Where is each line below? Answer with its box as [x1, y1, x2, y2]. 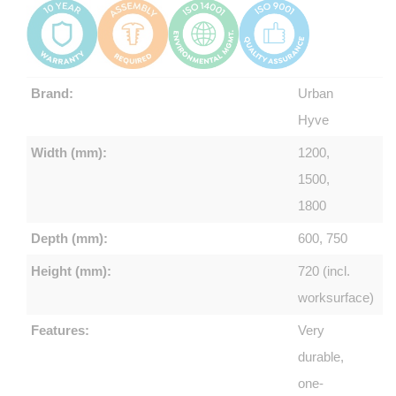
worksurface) [298, 289, 375, 305]
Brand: [31, 85, 73, 101]
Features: [31, 322, 89, 338]
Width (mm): [31, 144, 107, 160]
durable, [298, 348, 345, 364]
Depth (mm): [31, 230, 108, 246]
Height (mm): [31, 263, 111, 278]
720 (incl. [298, 263, 351, 278]
